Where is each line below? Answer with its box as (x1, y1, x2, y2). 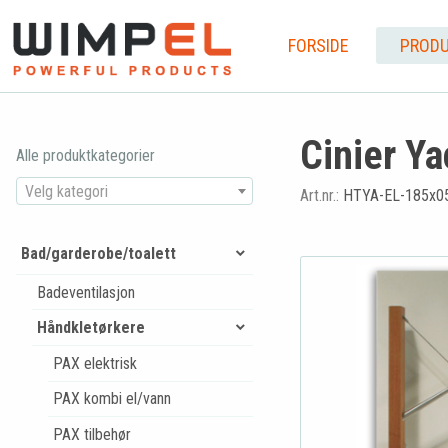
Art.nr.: (299, 186, 343, 205)
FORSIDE (287, 34, 349, 56)
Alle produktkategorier (16, 146, 155, 165)
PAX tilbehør (52, 424, 131, 444)
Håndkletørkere (36, 318, 145, 338)
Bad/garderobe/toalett (20, 243, 176, 263)
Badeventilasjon (36, 282, 135, 302)
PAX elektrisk (52, 353, 137, 373)
